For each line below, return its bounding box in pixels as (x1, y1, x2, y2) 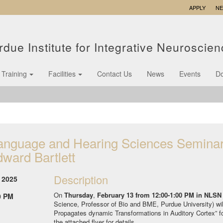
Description (53, 172, 108, 187)
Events (179, 69, 201, 79)
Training (1, 69, 27, 79)
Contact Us (97, 69, 132, 79)
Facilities (48, 69, 76, 79)
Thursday (64, 190, 93, 200)
